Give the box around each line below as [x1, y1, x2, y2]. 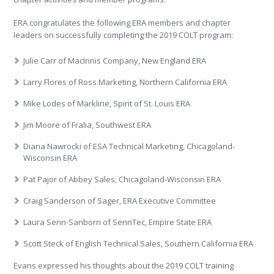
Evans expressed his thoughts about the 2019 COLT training [13, 260, 234, 271]
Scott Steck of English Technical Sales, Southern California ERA [23, 238, 254, 249]
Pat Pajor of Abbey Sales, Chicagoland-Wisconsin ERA [23, 174, 221, 185]
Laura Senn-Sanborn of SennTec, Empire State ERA [23, 217, 212, 228]
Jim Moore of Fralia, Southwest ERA [23, 119, 152, 130]
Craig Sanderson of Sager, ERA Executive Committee [23, 195, 217, 206]
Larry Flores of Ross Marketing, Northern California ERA [23, 76, 228, 87]
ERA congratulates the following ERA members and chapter [13, 17, 231, 28]
